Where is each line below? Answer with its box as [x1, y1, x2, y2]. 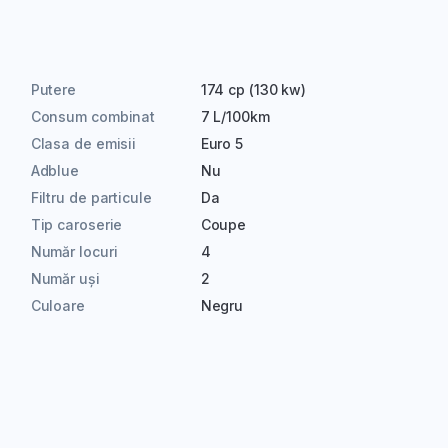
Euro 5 [200, 135, 244, 152]
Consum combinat [30, 108, 156, 125]
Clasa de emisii [30, 135, 137, 152]
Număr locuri [30, 243, 118, 260]
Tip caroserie [30, 216, 123, 233]
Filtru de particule [30, 189, 152, 206]
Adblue [30, 162, 80, 179]
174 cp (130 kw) [200, 81, 307, 98]
